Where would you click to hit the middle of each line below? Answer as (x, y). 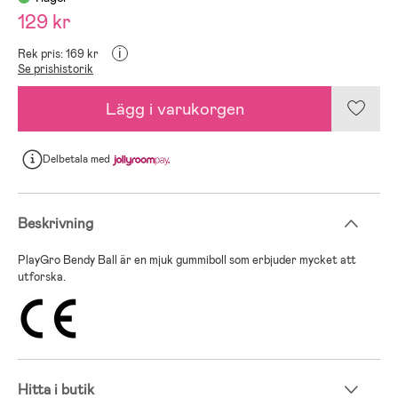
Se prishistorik (56, 68)
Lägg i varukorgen (175, 108)
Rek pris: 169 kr (58, 53)
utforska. (42, 276)
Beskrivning (56, 223)
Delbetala (67, 159)
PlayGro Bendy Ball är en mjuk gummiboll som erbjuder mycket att (187, 259)
